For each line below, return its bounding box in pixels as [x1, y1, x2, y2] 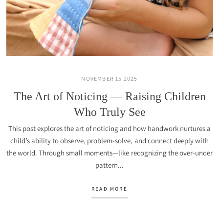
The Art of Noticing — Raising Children [13, 90, 206, 103]
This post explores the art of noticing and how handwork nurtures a [8, 124, 211, 133]
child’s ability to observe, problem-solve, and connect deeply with [10, 136, 209, 145]
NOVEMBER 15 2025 [81, 75, 138, 82]
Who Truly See [73, 106, 146, 118]
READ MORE [91, 185, 128, 192]
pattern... [95, 160, 124, 170]
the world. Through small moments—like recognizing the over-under [6, 148, 213, 157]
